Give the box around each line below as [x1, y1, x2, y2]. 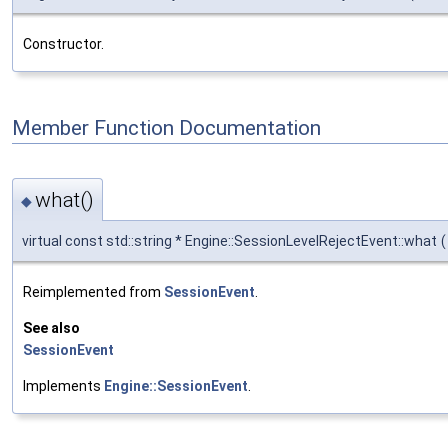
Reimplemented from [23, 284, 164, 301]
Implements [23, 378, 104, 395]
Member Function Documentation [12, 115, 321, 140]
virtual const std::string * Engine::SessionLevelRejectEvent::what [22, 233, 437, 250]
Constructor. [23, 35, 104, 52]
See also [23, 320, 80, 337]
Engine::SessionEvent [104, 378, 248, 395]
